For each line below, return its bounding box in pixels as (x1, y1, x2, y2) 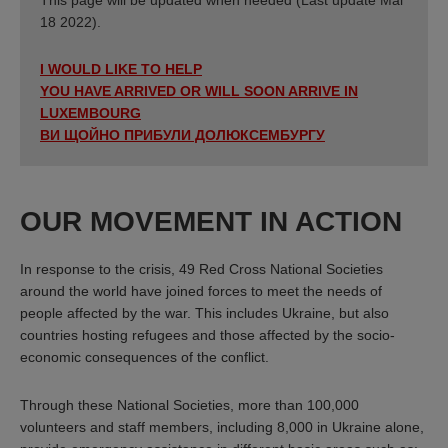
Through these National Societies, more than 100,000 (20, 396, 359, 413)
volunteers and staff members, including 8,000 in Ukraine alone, (20, 418, 424, 435)
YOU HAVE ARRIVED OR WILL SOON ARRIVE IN (40, 83, 358, 100)
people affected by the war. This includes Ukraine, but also (20, 305, 389, 322)
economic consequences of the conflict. (20, 349, 269, 366)
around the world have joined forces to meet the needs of (20, 283, 382, 300)
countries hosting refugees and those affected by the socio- (20, 327, 395, 344)
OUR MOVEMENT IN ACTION (20, 206, 402, 238)
